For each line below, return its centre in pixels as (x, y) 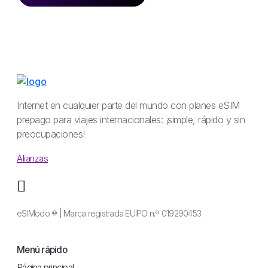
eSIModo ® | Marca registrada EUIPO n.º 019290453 (109, 214)
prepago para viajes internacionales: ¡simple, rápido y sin (131, 120)
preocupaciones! (51, 134)
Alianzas (32, 159)
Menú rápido (42, 250)
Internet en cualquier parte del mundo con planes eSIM (128, 106)
